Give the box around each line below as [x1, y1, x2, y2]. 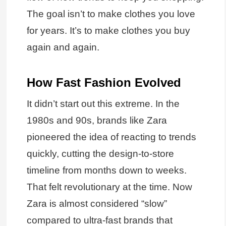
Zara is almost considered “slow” [26, 198, 167, 209]
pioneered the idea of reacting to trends [26, 132, 196, 143]
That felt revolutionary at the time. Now [26, 182, 192, 193]
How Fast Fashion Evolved [26, 75, 181, 89]
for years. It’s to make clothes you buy [26, 25, 190, 36]
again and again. [26, 41, 99, 52]
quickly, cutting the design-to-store [26, 148, 174, 159]
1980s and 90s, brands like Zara [26, 115, 167, 126]
